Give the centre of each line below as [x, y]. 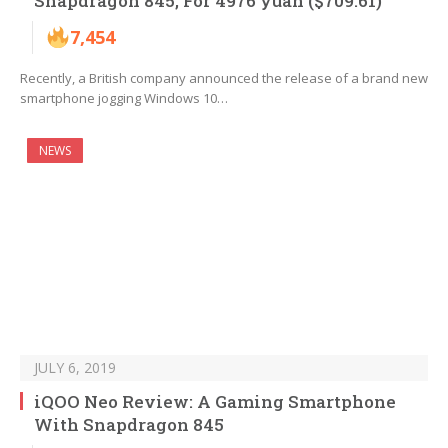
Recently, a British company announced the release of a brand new [224, 78]
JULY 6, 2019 [75, 368]
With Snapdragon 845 [129, 425]
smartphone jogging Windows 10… [124, 98]
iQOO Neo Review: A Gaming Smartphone [215, 402]
